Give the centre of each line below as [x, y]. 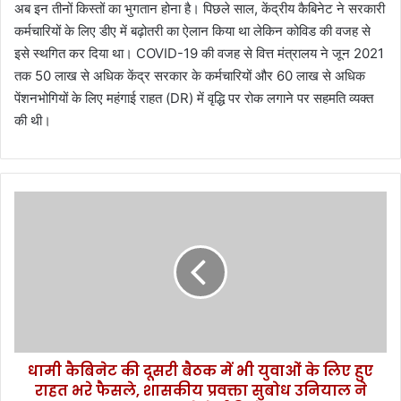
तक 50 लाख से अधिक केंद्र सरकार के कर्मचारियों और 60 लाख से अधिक [190, 75]
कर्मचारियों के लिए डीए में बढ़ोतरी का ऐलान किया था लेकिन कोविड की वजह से [192, 30]
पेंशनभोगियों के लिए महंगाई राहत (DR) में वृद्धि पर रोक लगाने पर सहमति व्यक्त [194, 98]
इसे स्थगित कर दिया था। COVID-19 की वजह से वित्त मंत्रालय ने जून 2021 [199, 53]
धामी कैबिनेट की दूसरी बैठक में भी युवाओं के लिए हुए [200, 371]
